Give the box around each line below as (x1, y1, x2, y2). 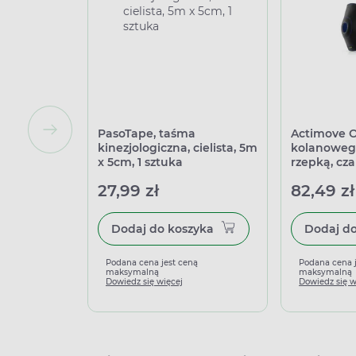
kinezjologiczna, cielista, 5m (98, 141, 257, 155)
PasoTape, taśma (98, 126, 195, 141)
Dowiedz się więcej (106, 277, 183, 287)
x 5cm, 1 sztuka (98, 155, 183, 169)
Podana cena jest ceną (106, 257, 198, 268)
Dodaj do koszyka (168, 222, 214, 236)
